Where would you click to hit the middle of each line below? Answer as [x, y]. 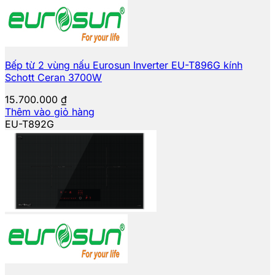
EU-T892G [29, 124]
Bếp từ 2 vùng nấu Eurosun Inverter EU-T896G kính [124, 65]
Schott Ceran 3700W [53, 77]
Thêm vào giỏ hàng [50, 111]
